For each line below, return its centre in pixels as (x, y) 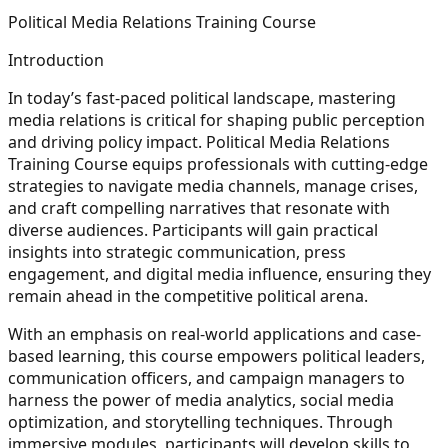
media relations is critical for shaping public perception (216, 119)
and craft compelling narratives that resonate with (199, 207)
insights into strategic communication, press (177, 251)
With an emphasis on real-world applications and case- (214, 333)
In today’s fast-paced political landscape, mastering (202, 97)
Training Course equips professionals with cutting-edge (218, 163)
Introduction (56, 59)
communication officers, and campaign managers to (206, 377)
